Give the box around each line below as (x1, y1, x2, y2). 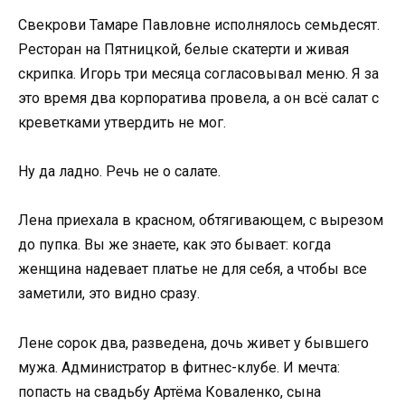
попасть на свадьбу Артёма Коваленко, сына (18, 382, 321, 400)
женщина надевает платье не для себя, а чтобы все (18, 260, 367, 278)
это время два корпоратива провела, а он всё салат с (18, 89, 379, 107)
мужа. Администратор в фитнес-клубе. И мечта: (18, 358, 340, 376)
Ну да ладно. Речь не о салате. (18, 163, 221, 181)
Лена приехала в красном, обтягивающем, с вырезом (18, 212, 383, 230)
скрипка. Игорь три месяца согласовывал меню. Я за (18, 64, 379, 82)
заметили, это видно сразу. (18, 285, 200, 303)
